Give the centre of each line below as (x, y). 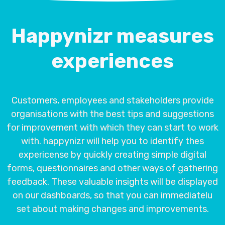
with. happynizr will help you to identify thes (113, 141)
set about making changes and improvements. (113, 209)
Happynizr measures (113, 36)
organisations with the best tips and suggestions (113, 114)
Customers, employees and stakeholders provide (113, 100)
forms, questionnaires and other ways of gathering (113, 168)
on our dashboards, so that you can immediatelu (113, 195)
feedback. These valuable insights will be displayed (113, 182)
